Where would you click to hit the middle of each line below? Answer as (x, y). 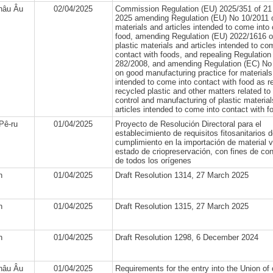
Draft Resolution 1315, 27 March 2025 (182, 206)
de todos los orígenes (153, 161)
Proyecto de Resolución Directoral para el (188, 124)
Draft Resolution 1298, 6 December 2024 (186, 237)
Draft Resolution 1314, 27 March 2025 (182, 175)
